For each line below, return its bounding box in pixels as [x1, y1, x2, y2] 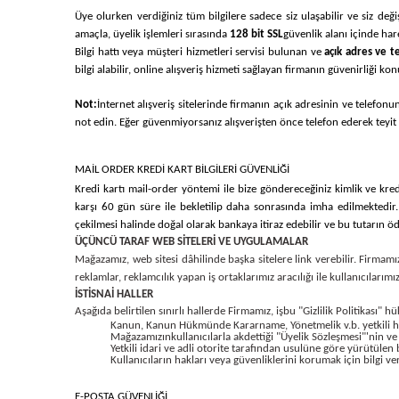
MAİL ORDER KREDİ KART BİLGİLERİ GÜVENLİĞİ [75, 164, 289, 175]
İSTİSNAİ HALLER [75, 289, 153, 300]
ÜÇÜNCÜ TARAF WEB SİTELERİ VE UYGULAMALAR [75, 236, 308, 248]
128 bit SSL [230, 28, 283, 40]
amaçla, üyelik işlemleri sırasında [75, 28, 230, 40]
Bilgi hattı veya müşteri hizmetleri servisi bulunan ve [75, 46, 325, 58]
